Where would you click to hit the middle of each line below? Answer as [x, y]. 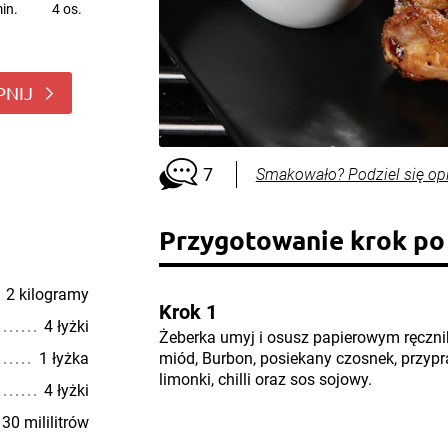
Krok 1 [187, 312]
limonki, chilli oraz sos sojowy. [265, 379]
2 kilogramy [47, 294]
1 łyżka [63, 358]
